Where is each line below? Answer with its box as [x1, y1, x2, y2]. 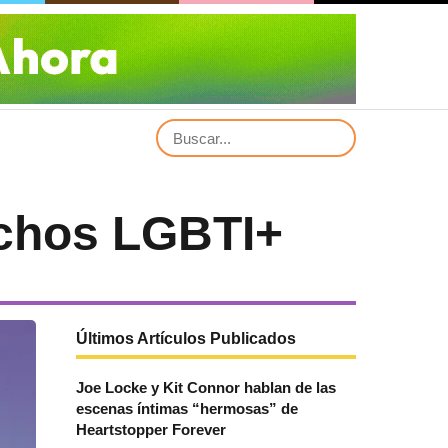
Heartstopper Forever [76, 421, 226, 438]
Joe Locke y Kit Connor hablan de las [76, 379, 336, 396]
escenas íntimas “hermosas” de [76, 400, 298, 417]
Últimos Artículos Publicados [76, 330, 296, 347]
